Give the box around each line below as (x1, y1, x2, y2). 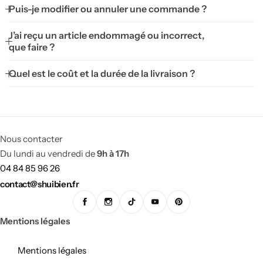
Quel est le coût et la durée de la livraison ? (9, 68, 195, 79)
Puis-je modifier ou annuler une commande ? (9, 3, 207, 15)
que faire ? (9, 41, 55, 53)
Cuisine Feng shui (33, 131, 108, 143)
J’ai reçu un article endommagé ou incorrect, (9, 29, 204, 41)
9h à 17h (97, 148, 129, 159)
